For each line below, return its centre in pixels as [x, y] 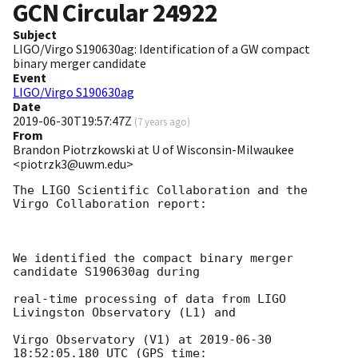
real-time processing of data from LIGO [149, 299]
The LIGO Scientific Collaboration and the [160, 191]
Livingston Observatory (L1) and [124, 313]
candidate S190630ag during [106, 272]
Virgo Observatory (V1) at [106, 340]
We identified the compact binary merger [153, 259]
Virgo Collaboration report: [110, 204]
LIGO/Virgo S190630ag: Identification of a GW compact [161, 49]
